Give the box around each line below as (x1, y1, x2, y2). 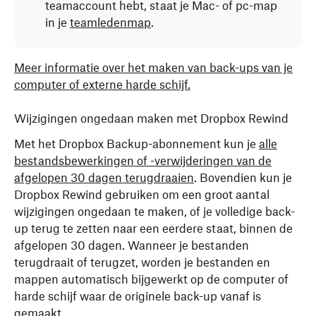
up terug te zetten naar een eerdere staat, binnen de (14, 221, 293, 236)
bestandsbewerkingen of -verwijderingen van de (14, 154, 272, 168)
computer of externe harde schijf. (14, 78, 190, 92)
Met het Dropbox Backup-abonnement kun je (14, 137, 259, 151)
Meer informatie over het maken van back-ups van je (14, 61, 293, 75)
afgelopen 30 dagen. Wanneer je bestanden (14, 238, 249, 253)
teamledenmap (70, 16, 151, 30)
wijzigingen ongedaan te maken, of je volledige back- (14, 205, 295, 219)
